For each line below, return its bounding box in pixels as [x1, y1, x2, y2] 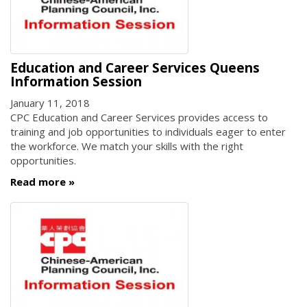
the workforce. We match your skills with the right [10, 138, 243, 153]
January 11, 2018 [10, 95, 90, 110]
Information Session [10, 73, 142, 91]
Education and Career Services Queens [10, 59, 260, 77]
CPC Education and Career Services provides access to [10, 110, 268, 124]
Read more [10, 175, 66, 189]
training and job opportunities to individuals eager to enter [10, 124, 286, 138]
